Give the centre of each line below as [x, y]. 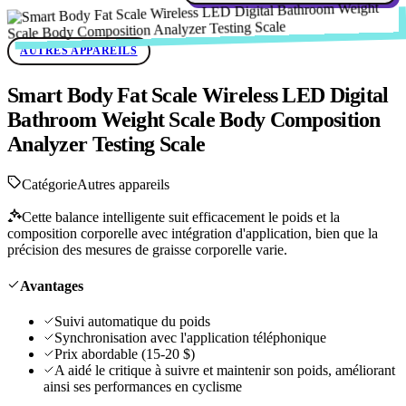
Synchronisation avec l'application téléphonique [190, 337]
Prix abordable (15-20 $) [125, 353]
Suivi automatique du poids [132, 321]
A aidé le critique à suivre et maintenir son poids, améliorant [225, 370]
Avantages [52, 285]
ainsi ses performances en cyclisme [143, 386]
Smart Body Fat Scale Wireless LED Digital [198, 96]
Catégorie [49, 185]
